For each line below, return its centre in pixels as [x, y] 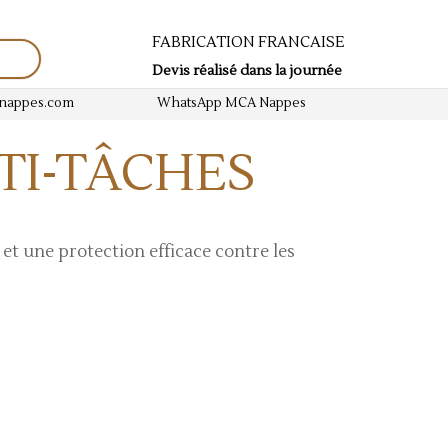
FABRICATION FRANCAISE [248, 42]
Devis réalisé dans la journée [246, 71]
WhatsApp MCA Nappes [231, 103]
